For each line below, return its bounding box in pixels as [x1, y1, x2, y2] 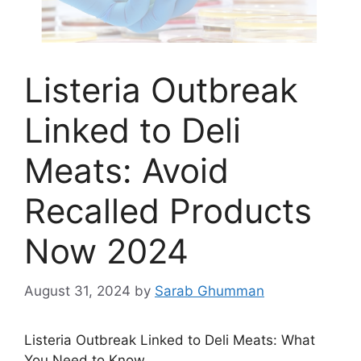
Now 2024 [24, 230, 189, 272]
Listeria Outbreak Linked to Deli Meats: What [24, 331, 315, 348]
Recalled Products [24, 190, 312, 232]
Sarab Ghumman [155, 282, 264, 299]
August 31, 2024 [24, 282, 131, 299]
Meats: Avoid [24, 150, 229, 192]
